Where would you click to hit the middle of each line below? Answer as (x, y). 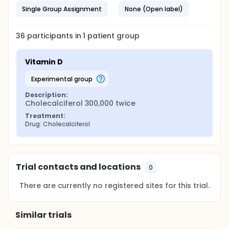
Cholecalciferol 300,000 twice (81, 103)
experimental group (63, 79)
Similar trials (43, 215)
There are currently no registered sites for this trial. (114, 186)
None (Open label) (154, 9)
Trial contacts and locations (78, 167)
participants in (55, 36)
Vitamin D (44, 62)
